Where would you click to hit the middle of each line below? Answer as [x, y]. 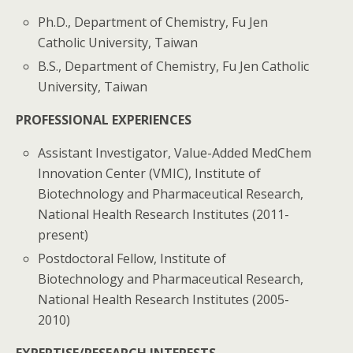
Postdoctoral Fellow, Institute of [132, 259]
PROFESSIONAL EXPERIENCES [104, 120]
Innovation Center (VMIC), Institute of [150, 174]
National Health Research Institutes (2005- [164, 300]
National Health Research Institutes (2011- [164, 215]
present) [63, 235]
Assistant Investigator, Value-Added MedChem [175, 153]
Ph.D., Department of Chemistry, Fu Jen [153, 22]
